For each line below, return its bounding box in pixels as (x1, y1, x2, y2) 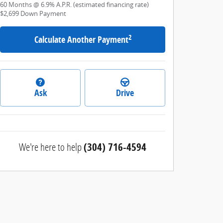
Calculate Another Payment (34, 33, 128, 46)
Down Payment (20, 9, 66, 18)
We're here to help (19, 139, 82, 154)
